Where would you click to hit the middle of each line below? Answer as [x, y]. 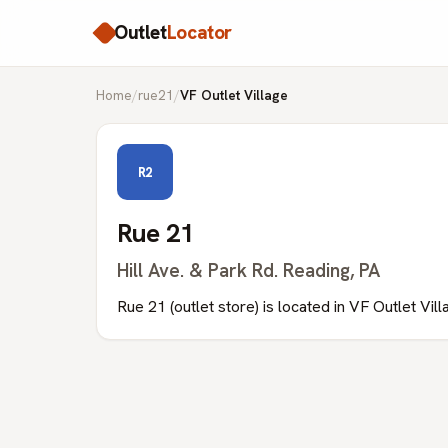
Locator [199, 32]
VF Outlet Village [234, 95]
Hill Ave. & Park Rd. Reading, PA [248, 270]
